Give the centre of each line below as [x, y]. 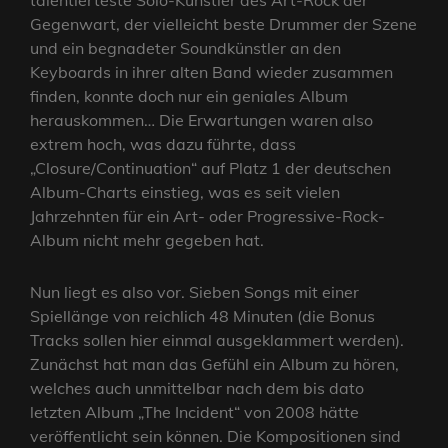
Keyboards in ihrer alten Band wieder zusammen [211, 72]
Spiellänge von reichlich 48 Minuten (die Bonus [202, 316]
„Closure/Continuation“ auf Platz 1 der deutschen [210, 168]
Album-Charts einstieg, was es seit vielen [185, 192]
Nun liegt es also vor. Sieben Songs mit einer [194, 292]
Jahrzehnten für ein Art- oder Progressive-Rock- [207, 216]
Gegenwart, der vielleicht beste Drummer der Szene [223, 24]
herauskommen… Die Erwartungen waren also [201, 120]
